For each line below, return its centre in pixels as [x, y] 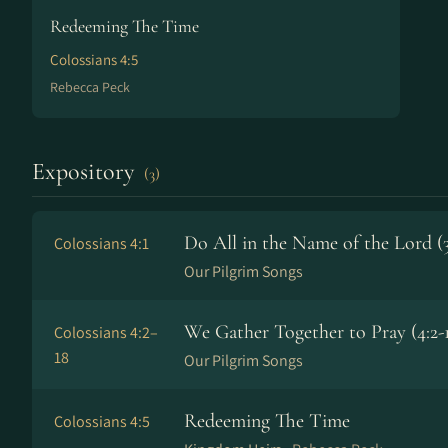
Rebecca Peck [90, 87]
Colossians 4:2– [106, 332]
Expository [86, 171]
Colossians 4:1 [101, 243]
